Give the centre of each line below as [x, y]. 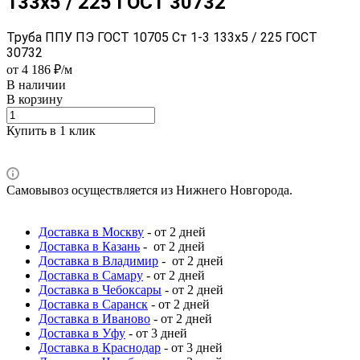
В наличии [36, 84]
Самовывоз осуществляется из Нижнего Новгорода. [149, 190]
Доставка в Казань [89, 246]
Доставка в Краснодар [100, 347]
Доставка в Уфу [82, 333]
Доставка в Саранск [93, 304]
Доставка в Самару [91, 275]
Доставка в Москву [91, 231]
